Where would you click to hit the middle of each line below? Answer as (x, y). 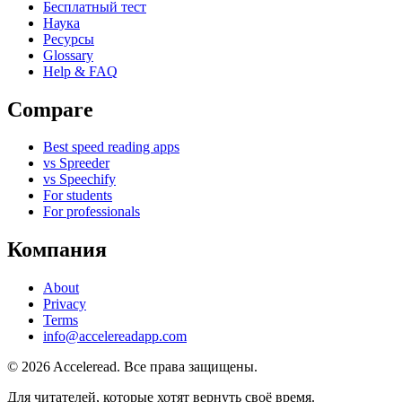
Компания (57, 250)
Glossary (68, 55)
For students (78, 196)
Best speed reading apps (111, 147)
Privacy (65, 304)
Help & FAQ (80, 71)
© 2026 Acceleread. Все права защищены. (132, 367)
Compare (50, 109)
